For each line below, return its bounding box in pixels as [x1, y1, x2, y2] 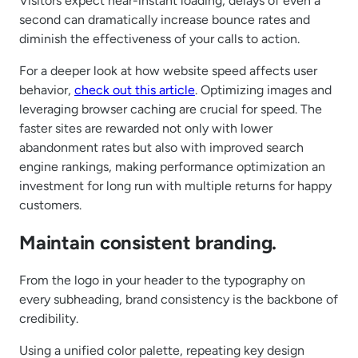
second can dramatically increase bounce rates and [19, 12, 310, 28]
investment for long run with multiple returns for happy [19, 178, 332, 194]
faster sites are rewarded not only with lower [19, 121, 272, 137]
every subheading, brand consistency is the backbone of [19, 292, 338, 307]
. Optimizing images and [195, 82, 332, 98]
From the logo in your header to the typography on [19, 272, 305, 288]
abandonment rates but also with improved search [19, 140, 304, 156]
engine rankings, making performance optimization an [19, 159, 325, 175]
